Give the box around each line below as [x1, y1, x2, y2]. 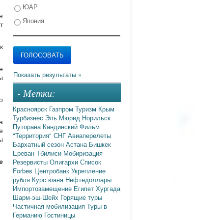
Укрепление [71, 165, 106, 175]
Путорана [13, 121, 43, 131]
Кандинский [43, 121, 80, 131]
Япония [21, 15, 44, 25]
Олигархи [50, 157, 80, 166]
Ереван [13, 148, 36, 158]
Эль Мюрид [45, 112, 82, 122]
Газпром [49, 104, 75, 113]
